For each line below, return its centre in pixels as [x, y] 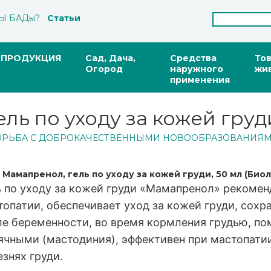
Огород [104, 69]
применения [200, 80]
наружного [197, 69]
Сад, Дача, [110, 58]
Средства [193, 58]
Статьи [64, 18]
